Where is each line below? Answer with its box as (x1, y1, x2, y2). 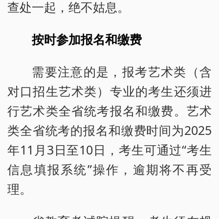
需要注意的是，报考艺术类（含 (32, 63, 212, 80)
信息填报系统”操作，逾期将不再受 (7, 160, 212, 177)
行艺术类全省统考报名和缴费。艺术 (7, 102, 212, 119)
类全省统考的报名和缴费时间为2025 (7, 121, 212, 138)
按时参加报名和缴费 (32, 31, 142, 47)
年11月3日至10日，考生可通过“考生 (7, 141, 212, 158)
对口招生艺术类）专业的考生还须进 (7, 82, 212, 99)
